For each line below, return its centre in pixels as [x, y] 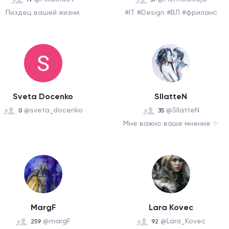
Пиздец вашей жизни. [43, 12]
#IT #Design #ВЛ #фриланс [171, 12]
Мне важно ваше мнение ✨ [171, 123]
